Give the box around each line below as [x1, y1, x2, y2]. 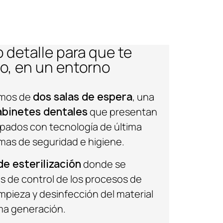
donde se [81, 157, 126, 171]
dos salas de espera [33, 90, 133, 104]
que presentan [88, 105, 158, 119]
